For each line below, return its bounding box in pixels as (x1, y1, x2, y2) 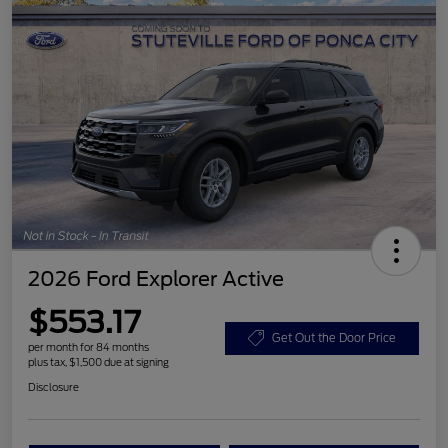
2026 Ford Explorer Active (28, 266, 284, 291)
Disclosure (28, 380, 79, 393)
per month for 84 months (28, 340, 149, 353)
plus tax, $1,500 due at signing (28, 355, 169, 368)
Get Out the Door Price (272, 330, 396, 345)
